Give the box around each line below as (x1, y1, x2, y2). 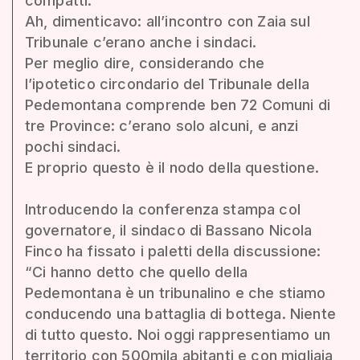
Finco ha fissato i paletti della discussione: (25, 242, 321, 260)
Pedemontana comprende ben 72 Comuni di (25, 96, 331, 113)
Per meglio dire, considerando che (25, 54, 265, 72)
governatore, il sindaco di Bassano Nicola (25, 221, 313, 239)
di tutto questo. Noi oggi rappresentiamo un (25, 325, 330, 343)
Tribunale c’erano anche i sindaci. (25, 33, 257, 51)
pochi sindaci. (25, 137, 121, 155)
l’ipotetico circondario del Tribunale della (25, 75, 309, 92)
